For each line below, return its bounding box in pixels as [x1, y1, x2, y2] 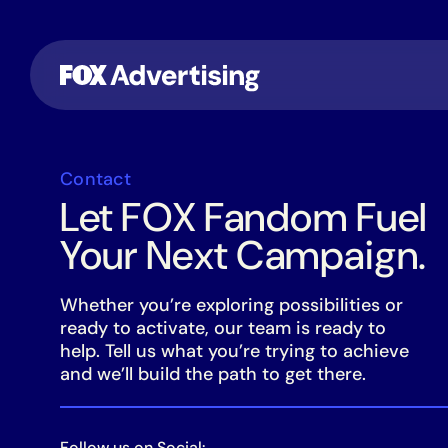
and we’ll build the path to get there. [60, 362, 366, 386]
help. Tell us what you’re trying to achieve [60, 339, 409, 363]
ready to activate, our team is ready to [60, 316, 386, 340]
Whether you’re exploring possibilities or [60, 293, 403, 317]
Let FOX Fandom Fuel [60, 191, 428, 243]
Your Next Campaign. [60, 229, 427, 281]
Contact [60, 167, 131, 191]
